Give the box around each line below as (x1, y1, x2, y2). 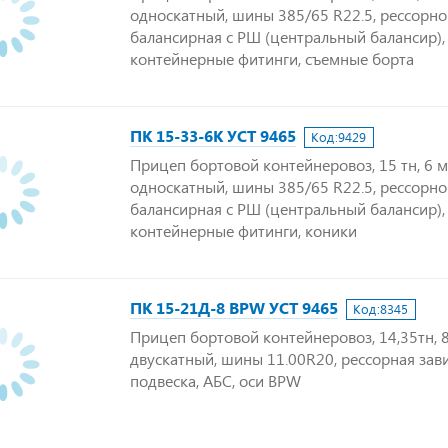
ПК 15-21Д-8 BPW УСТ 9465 (130, 297, 338, 318)
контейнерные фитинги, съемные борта (130, 48, 414, 69)
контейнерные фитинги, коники (130, 220, 357, 241)
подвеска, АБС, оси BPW (130, 370, 301, 391)
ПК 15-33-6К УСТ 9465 (130, 125, 296, 146)
